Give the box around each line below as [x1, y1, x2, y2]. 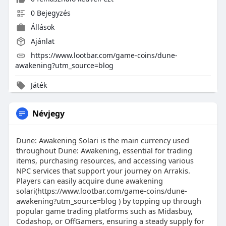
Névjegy [32, 108, 65, 120]
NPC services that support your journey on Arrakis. [16, 165, 190, 176]
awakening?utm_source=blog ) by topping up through [16, 196, 201, 206]
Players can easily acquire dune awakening [16, 176, 163, 186]
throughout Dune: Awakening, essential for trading [16, 145, 192, 156]
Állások [28, 22, 54, 32]
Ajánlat [28, 36, 54, 46]
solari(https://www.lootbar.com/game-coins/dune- [16, 186, 187, 196]
